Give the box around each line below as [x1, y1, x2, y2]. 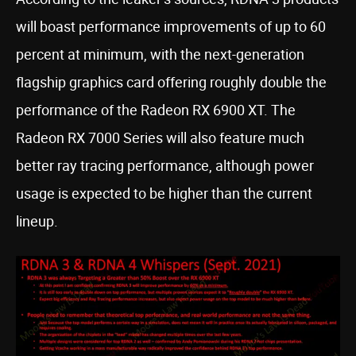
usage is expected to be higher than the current [16, 184, 312, 203]
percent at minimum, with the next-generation [16, 44, 304, 64]
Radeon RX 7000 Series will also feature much [16, 128, 304, 147]
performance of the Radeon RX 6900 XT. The [16, 100, 296, 119]
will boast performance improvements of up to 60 [16, 17, 326, 36]
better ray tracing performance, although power [16, 156, 314, 175]
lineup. [16, 211, 58, 230]
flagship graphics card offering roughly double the [16, 72, 327, 91]
